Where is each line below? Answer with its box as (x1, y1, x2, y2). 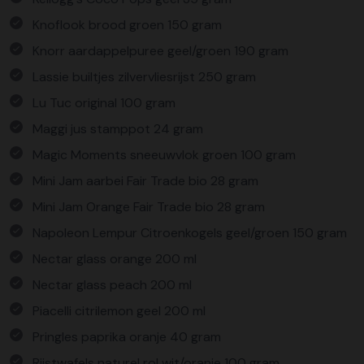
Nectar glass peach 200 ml (32, 276, 192, 293)
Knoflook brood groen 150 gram (32, 16, 222, 33)
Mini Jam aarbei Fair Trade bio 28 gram (32, 172, 258, 189)
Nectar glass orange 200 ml (32, 250, 197, 267)
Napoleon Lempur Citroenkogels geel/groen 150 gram (32, 224, 347, 241)
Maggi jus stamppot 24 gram (32, 120, 203, 137)
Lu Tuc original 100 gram (32, 94, 175, 111)
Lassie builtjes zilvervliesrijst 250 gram (32, 68, 256, 85)
